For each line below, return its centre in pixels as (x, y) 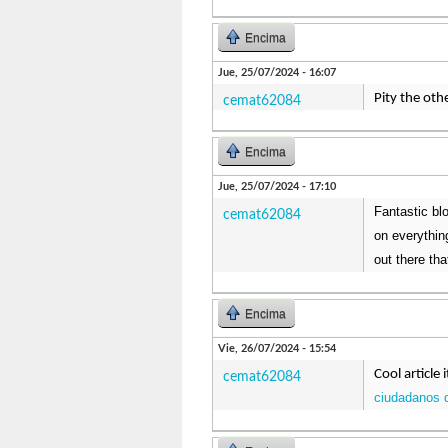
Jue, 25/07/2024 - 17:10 (277, 186)
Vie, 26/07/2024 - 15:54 (277, 348)
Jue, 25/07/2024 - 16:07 (277, 72)
